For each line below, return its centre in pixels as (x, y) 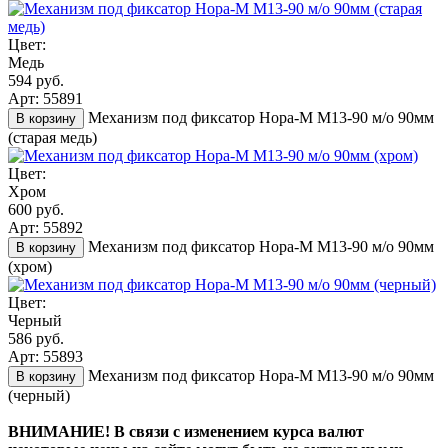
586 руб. (36, 338)
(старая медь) (52, 137)
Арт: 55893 (45, 356)
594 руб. (36, 80)
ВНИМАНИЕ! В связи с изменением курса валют (186, 431)
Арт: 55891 (45, 98)
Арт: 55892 (45, 227)
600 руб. (36, 209)
